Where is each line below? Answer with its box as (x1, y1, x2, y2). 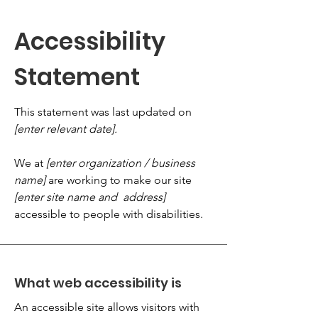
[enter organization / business (46, 156, 195, 170)
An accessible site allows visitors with (14, 300, 199, 314)
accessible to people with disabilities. (14, 207, 203, 221)
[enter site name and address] (14, 190, 165, 204)
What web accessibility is (14, 274, 182, 292)
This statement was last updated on (14, 105, 192, 119)
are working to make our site (45, 173, 192, 187)
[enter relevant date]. (14, 122, 117, 136)
